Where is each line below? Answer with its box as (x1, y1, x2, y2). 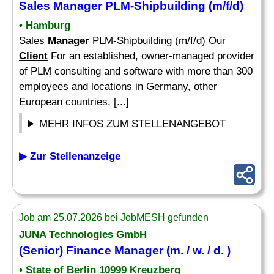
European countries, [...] (19, 96, 129, 108)
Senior (23, 244, 59, 257)
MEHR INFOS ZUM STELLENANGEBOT (39, 118, 226, 130)
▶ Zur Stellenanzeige (19, 150, 120, 162)
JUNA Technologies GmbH (19, 229, 147, 240)
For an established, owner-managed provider (48, 50, 254, 62)
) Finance (59, 244, 114, 257)
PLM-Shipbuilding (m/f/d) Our (89, 35, 226, 46)
